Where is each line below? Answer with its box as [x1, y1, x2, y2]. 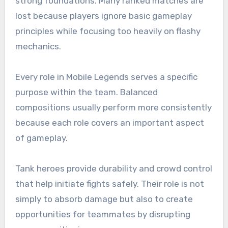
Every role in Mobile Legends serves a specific [15, 72, 197, 82]
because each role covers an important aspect [15, 118, 204, 128]
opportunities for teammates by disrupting [15, 209, 190, 220]
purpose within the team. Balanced [15, 87, 158, 98]
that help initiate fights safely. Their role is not [15, 179, 204, 189]
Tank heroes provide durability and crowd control [15, 163, 212, 174]
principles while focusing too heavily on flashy [15, 26, 201, 37]
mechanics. [15, 41, 61, 52]
